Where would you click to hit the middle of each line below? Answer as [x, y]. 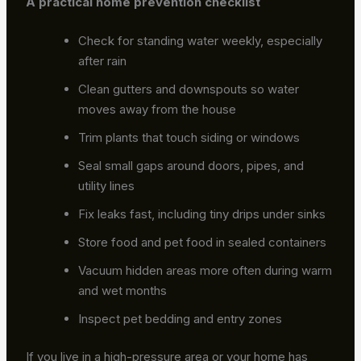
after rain [103, 60]
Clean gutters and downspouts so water [189, 89]
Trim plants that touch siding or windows [189, 137]
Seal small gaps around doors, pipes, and [191, 165]
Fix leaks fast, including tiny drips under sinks [202, 214]
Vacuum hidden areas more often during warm [205, 270]
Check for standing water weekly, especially [201, 40]
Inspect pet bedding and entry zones [180, 318]
